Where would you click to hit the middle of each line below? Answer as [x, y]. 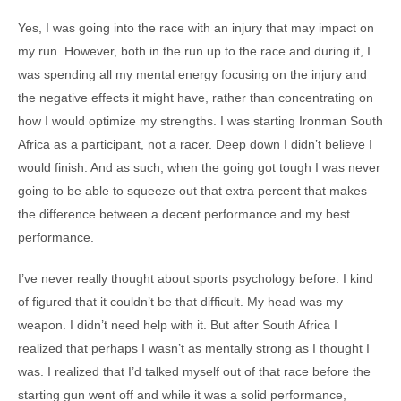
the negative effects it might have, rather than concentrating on [196, 98]
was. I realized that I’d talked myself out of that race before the [194, 371]
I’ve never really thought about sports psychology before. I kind [196, 278]
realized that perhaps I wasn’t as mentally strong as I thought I [194, 348]
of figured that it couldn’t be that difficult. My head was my [180, 302]
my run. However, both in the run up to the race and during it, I [194, 51]
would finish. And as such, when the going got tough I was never [199, 167]
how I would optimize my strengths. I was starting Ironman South [200, 121]
